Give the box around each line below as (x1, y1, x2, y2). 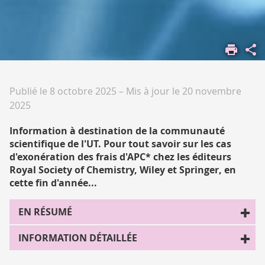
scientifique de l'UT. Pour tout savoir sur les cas (9, 137, 231, 150)
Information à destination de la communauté (9, 124, 225, 137)
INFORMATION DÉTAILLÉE (18, 231, 137, 244)
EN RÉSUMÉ (18, 205, 72, 218)
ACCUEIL (5, 38, 44, 52)
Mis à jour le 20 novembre (126, 84, 241, 98)
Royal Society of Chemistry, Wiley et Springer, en (9, 163, 236, 176)
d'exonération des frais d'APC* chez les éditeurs (9, 150, 231, 163)
